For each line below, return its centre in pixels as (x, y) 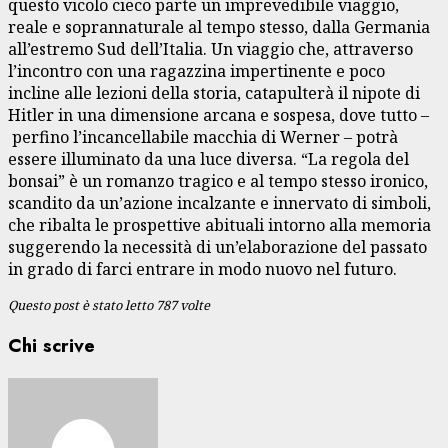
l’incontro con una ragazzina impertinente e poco (196, 70)
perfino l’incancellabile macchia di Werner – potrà (203, 136)
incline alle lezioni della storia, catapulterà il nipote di (214, 92)
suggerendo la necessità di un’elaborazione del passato (217, 246)
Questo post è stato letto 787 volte (109, 304)
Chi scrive (51, 346)
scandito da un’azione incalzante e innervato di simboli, (219, 202)
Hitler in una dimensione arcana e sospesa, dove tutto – (218, 114)
